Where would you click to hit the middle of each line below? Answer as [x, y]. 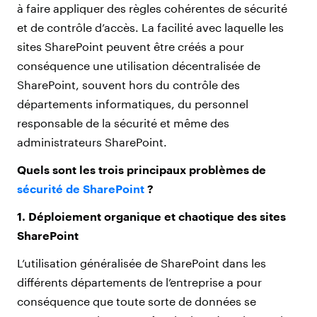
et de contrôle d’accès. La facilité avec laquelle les [150, 27]
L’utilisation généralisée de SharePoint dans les [142, 263]
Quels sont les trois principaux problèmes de [142, 169]
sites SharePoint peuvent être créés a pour [131, 46]
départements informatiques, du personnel [133, 103]
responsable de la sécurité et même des [123, 122]
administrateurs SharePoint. [92, 142]
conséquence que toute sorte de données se [137, 301]
